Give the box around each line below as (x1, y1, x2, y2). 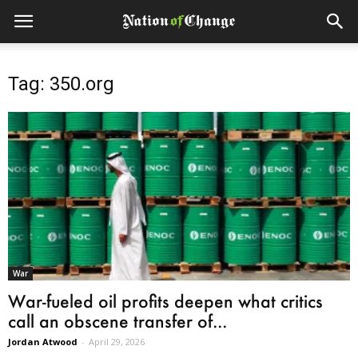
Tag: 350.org (8, 73, 114, 95)
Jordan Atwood (8, 336, 78, 348)
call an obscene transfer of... (8, 310, 227, 332)
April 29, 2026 (89, 336, 145, 348)
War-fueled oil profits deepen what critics (8, 290, 323, 312)
